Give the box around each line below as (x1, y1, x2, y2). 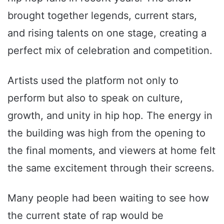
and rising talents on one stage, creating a (7, 27, 206, 39)
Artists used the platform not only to (7, 74, 178, 87)
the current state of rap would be (7, 209, 163, 222)
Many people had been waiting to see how (7, 192, 209, 204)
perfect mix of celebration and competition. (7, 44, 212, 57)
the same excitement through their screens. (7, 162, 214, 174)
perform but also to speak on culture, (7, 92, 183, 104)
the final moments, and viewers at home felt (7, 144, 215, 157)
